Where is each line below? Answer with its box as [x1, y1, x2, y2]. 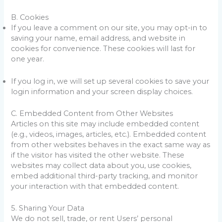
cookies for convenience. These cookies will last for [11, 44, 196, 54]
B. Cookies [11, 13, 49, 22]
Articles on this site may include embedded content [11, 119, 200, 128]
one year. [11, 55, 45, 64]
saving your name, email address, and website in [11, 34, 186, 43]
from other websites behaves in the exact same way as [11, 140, 211, 149]
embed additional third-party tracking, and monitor [11, 171, 198, 180]
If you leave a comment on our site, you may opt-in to [11, 23, 208, 33]
